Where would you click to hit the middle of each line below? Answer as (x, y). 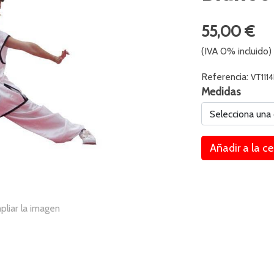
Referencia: (226, 77)
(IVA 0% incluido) (237, 51)
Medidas (221, 92)
